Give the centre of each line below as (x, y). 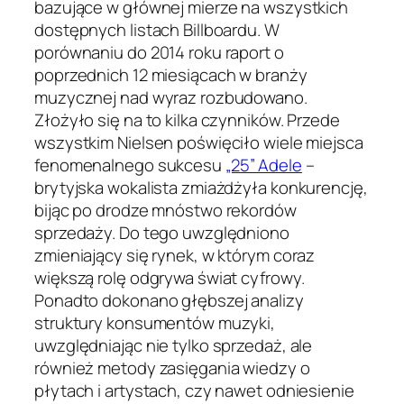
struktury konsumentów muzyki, (155, 323)
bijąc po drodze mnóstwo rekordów (165, 211)
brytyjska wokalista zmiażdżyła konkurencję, (201, 188)
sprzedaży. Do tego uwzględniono (162, 233)
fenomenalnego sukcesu (130, 165)
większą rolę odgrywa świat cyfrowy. (170, 278)
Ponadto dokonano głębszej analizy (169, 301)
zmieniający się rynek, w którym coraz (175, 256)
